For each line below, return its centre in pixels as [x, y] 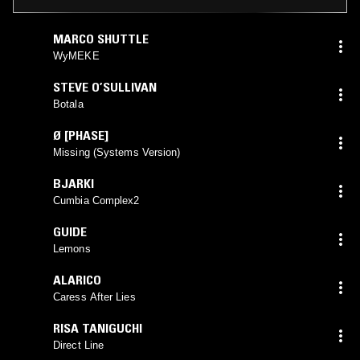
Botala [68, 104]
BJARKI [74, 183]
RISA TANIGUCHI [98, 327]
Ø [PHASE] [81, 135]
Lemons [72, 248]
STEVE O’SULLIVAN [105, 86]
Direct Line [79, 345]
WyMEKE [76, 55]
